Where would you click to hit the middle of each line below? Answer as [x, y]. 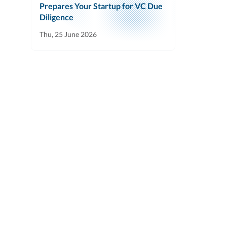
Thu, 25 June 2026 [68, 34]
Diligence [56, 17]
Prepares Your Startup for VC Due [101, 6]
